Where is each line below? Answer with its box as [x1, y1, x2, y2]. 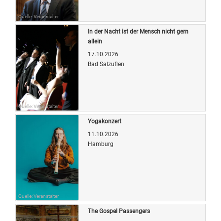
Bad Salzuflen [88, 60, 124, 68]
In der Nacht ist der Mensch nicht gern [88, 28, 188, 35]
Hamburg [88, 140, 113, 147]
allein [88, 37, 102, 45]
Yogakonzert [88, 117, 121, 125]
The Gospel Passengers [88, 207, 150, 215]
